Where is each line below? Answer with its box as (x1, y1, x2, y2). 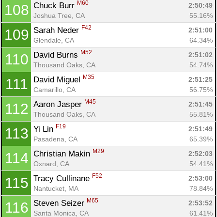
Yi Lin (33, 124, 56, 134)
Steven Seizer (33, 198, 87, 208)
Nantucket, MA (33, 184, 78, 192)
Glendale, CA (33, 36, 74, 44)
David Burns (33, 50, 80, 60)
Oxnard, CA (33, 159, 69, 168)
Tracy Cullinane (33, 173, 92, 183)
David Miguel (33, 75, 83, 84)
